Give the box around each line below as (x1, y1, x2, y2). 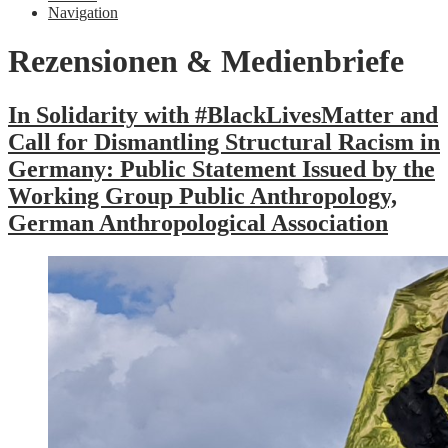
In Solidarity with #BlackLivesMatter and (8, 101, 438, 128)
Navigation (48, 3, 118, 21)
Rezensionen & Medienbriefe (8, 43, 404, 80)
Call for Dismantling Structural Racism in (8, 128, 440, 155)
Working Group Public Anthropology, (8, 182, 397, 209)
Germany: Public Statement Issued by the (8, 155, 435, 182)
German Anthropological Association (8, 209, 388, 236)
